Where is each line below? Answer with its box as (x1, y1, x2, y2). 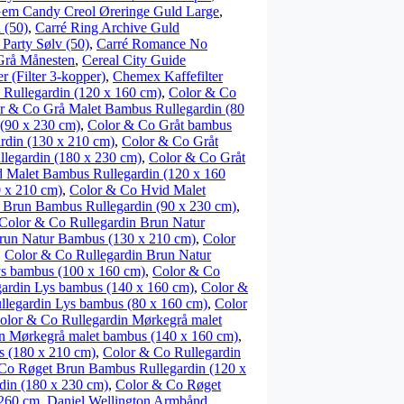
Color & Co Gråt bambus (87, 117, 232, 133)
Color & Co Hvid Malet (69, 182, 206, 197)
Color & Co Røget (115, 377, 221, 392)
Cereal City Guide (82, 52, 186, 68)
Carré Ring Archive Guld (35, 20, 179, 35)
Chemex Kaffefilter (113, 69, 223, 84)
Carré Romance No (96, 36, 207, 51)
